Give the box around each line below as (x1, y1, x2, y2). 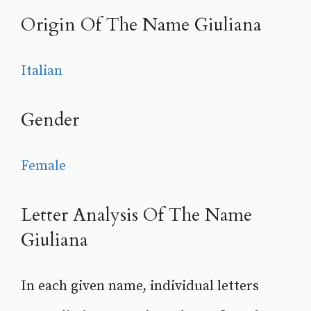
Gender (21, 108, 79, 133)
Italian (21, 62, 62, 81)
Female (21, 158, 66, 176)
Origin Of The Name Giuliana (21, 12, 262, 37)
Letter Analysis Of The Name (21, 203, 252, 228)
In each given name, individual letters (21, 278, 259, 296)
